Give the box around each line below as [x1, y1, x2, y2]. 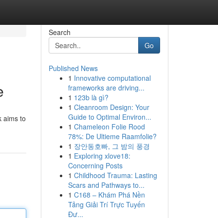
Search [48, 27, 71, 37]
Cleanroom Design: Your [73, 102, 149, 112]
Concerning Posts [68, 161, 123, 170]
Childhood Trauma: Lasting [73, 170, 157, 180]
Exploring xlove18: [73, 151, 130, 161]
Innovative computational [73, 73, 151, 83]
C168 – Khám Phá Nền [73, 190, 145, 200]
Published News [48, 63, 98, 73]
